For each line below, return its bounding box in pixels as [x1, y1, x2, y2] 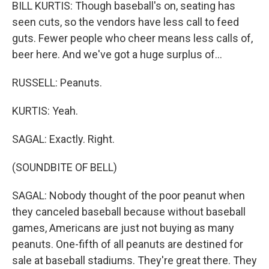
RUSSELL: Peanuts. [12, 76, 102, 89]
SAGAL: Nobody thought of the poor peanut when [12, 189, 245, 202]
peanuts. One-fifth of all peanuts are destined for [12, 237, 243, 250]
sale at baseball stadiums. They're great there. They [12, 253, 257, 267]
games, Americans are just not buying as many [12, 221, 234, 234]
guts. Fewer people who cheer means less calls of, [12, 31, 253, 44]
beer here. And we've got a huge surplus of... [12, 47, 222, 61]
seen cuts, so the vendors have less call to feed [12, 15, 239, 28]
